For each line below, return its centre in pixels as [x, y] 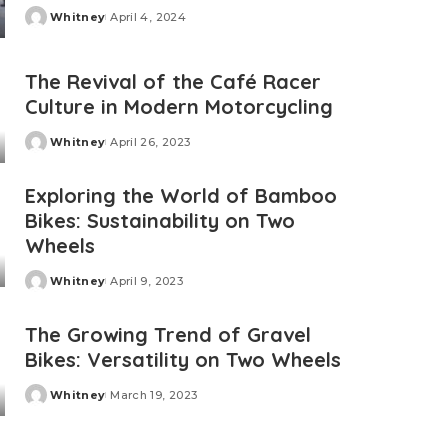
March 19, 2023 [154, 395]
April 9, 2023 [146, 280]
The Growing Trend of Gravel [168, 335]
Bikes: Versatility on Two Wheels [183, 360]
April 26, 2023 [150, 141]
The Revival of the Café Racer [173, 81]
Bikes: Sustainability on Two [160, 220]
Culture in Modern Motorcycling [179, 106]
